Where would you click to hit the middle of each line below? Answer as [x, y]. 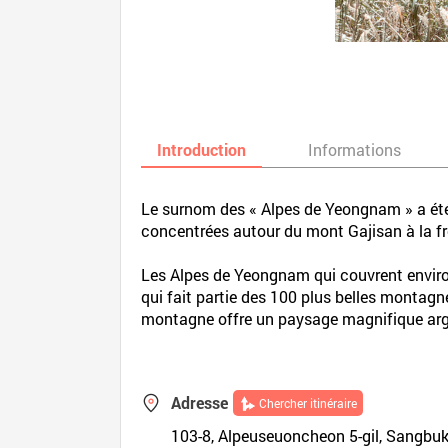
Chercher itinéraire [308, 403]
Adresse [200, 402]
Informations [355, 149]
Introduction [202, 149]
